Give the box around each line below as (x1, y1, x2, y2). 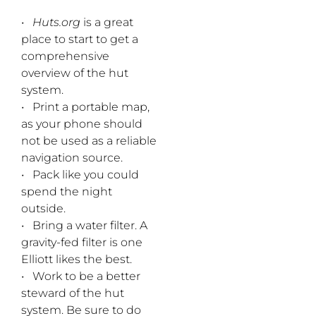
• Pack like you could (21, 168, 139, 182)
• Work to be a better (21, 269, 140, 284)
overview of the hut (21, 66, 128, 80)
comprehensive (21, 49, 109, 63)
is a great (80, 16, 133, 30)
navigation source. (21, 151, 123, 165)
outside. (21, 202, 66, 216)
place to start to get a (21, 32, 138, 47)
